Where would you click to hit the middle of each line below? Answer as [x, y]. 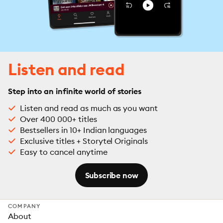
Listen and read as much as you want [89, 108]
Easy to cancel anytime [64, 152]
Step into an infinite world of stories [75, 91]
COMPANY [24, 206]
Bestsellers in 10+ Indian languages [84, 130]
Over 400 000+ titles [58, 119]
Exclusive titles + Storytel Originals [84, 141]
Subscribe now [111, 175]
